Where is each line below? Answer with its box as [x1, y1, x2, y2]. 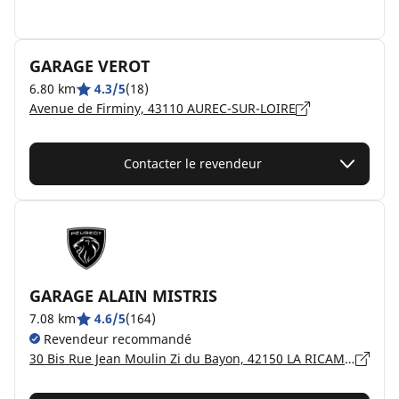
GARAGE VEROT [29, 55, 150, 77]
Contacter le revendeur [123, 155, 262, 172]
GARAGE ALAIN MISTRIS [29, 285, 217, 306]
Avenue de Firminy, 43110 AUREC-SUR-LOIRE [29, 100, 296, 117]
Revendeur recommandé [40, 330, 191, 347]
